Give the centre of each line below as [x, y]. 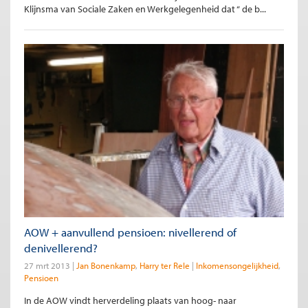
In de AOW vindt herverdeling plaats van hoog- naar [130, 300]
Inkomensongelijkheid [237, 265]
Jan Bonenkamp [106, 265]
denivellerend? [61, 247]
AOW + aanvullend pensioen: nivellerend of [130, 232]
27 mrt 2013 [47, 265]
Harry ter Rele [165, 265]
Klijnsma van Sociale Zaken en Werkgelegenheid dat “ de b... [145, 9]
